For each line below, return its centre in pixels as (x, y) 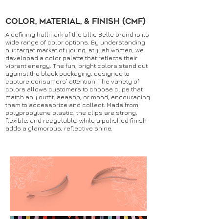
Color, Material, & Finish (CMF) (76, 21)
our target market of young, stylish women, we (75, 50)
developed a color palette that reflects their (71, 58)
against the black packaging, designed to (67, 73)
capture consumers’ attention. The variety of (72, 81)
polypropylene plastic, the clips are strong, (71, 112)
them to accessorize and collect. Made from (72, 105)
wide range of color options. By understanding (75, 42)
